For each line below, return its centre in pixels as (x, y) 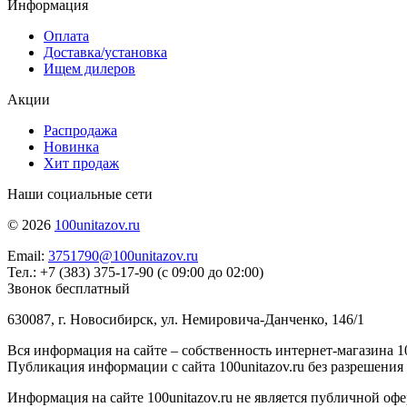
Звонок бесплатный (69, 288)
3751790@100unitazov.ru (123, 255)
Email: (28, 255)
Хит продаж (81, 163)
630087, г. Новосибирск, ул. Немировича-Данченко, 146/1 (186, 319)
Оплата (66, 35)
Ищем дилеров (89, 68)
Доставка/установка (105, 52)
